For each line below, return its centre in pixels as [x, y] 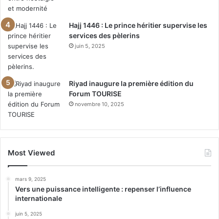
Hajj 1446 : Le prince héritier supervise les [138, 25]
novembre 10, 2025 [99, 104]
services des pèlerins [104, 35]
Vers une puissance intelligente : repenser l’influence [103, 189]
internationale [39, 198]
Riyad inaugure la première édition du [131, 83]
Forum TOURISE [95, 94]
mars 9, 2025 [31, 179]
